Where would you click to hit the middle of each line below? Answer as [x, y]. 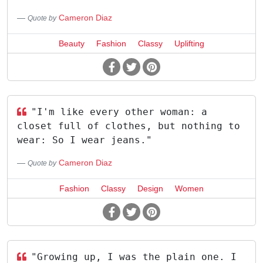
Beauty [72, 43]
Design [150, 188]
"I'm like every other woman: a [119, 112]
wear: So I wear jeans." [85, 140]
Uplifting [189, 43]
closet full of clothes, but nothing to [129, 126]
